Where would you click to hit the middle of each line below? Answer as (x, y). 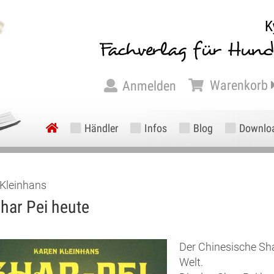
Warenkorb (239, 85)
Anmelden (149, 86)
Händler (101, 128)
